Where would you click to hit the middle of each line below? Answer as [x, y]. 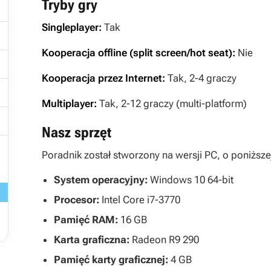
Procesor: [77, 200]
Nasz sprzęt [77, 132]
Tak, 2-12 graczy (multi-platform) [172, 103]
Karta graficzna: [92, 240]
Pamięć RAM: [87, 220]
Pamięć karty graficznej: [111, 260]
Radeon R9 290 [164, 240]
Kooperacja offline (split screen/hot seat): [139, 53]
